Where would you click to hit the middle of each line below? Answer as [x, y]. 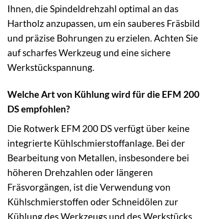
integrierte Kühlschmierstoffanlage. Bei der [96, 143]
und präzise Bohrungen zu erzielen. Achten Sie [103, 38]
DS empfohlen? [39, 109]
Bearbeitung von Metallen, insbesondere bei [98, 157]
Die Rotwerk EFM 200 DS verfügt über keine [99, 128]
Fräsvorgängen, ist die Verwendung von [89, 187]
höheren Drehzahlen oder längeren [80, 172]
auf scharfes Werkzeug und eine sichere [89, 53]
